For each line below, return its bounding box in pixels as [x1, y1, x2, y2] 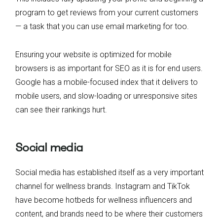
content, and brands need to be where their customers [15, 209, 203, 219]
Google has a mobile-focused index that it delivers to [15, 77, 198, 87]
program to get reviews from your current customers [15, 7, 198, 17]
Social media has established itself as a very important [15, 167, 204, 177]
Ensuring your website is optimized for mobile [15, 49, 172, 59]
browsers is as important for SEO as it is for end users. [15, 63, 203, 73]
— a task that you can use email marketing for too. [15, 21, 189, 31]
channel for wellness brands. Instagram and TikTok [15, 181, 190, 191]
